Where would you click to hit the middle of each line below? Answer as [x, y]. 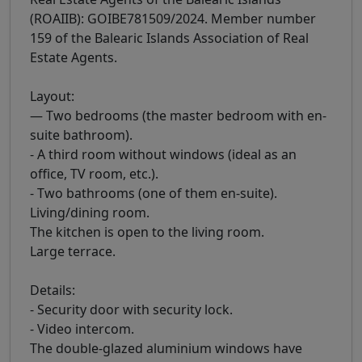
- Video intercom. [82, 328]
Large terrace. [73, 251]
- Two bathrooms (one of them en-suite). [154, 193]
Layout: [52, 96]
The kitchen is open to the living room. [147, 232]
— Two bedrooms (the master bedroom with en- [178, 115]
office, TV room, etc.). [94, 173]
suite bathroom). [81, 135]
